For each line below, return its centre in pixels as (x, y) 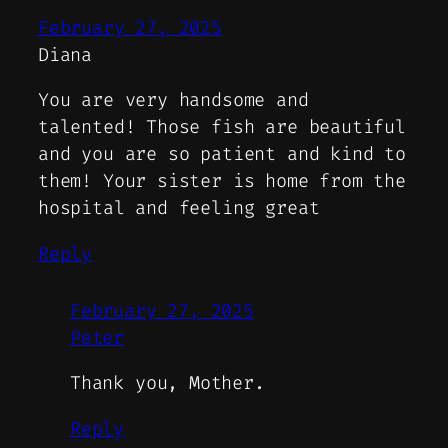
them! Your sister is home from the (222, 181)
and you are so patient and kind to (222, 154)
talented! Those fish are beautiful (222, 127)
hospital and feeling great (179, 208)
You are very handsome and (173, 100)
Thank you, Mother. (167, 383)
